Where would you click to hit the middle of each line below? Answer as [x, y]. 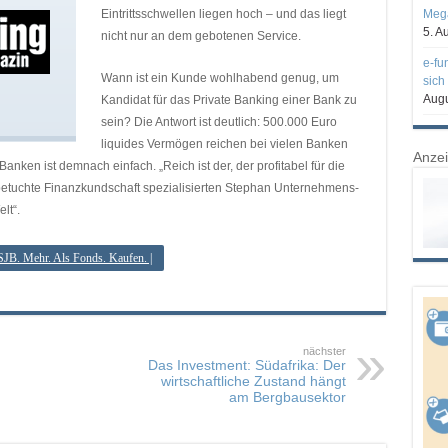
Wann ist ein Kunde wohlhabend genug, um [219, 78]
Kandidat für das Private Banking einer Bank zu [228, 100]
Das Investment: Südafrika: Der [246, 365]
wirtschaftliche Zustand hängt [253, 381]
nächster [324, 351]
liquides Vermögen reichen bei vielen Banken [224, 144]
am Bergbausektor [287, 397]
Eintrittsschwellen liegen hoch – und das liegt [223, 14]
